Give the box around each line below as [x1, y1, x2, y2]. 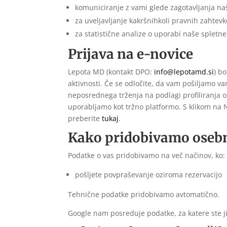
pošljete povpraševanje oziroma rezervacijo [75, 170, 222, 180]
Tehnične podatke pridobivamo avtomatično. [68, 190, 220, 200]
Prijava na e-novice [68, 46, 194, 63]
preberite [68, 113, 102, 124]
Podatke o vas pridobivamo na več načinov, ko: [68, 150, 225, 161]
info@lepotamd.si [154, 67, 214, 77]
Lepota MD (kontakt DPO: [68, 67, 155, 77]
